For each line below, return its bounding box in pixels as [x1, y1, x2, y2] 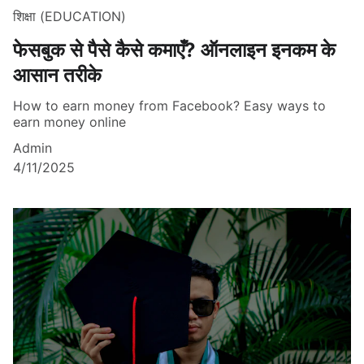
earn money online [13, 114, 126, 131]
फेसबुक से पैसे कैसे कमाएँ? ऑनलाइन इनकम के [13, 38, 336, 63]
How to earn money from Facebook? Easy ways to [13, 97, 326, 115]
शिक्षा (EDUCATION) [13, 8, 126, 25]
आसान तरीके [13, 63, 102, 88]
